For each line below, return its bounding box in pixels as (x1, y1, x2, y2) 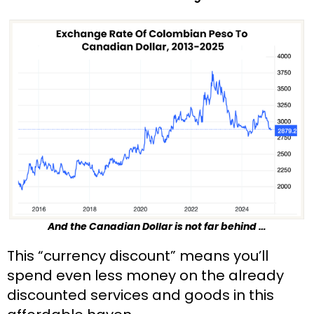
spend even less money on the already (7, 266, 284, 286)
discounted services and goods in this (7, 285, 274, 306)
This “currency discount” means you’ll (7, 246, 268, 266)
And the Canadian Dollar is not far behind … (48, 219, 266, 234)
